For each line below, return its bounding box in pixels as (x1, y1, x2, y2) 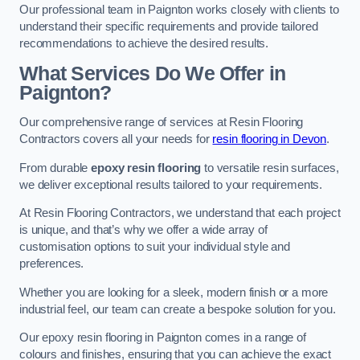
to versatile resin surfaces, (201, 161, 340, 174)
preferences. (19, 257, 84, 271)
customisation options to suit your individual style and (19, 240, 291, 254)
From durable (19, 161, 92, 174)
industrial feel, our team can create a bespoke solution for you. (19, 302, 336, 316)
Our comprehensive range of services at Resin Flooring (19, 116, 304, 129)
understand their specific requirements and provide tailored (19, 20, 318, 34)
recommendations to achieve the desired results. (19, 37, 269, 51)
